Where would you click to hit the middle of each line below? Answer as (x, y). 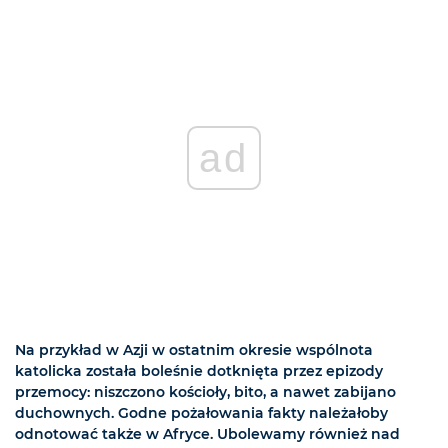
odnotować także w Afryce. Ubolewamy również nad (207, 434)
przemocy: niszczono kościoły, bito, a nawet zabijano (205, 392)
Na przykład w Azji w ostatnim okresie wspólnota (194, 350)
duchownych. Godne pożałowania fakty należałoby (201, 413)
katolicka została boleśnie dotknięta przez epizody (199, 371)
